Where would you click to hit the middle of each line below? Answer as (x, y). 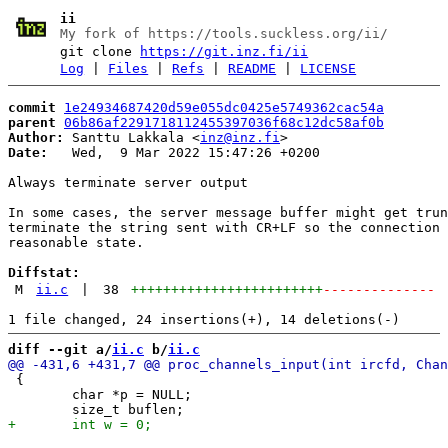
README (252, 68)
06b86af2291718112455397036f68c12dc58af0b (224, 122)
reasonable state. (76, 242)
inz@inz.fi (240, 137)
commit (32, 107)
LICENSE (328, 68)
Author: (36, 137)
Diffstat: (44, 272)
